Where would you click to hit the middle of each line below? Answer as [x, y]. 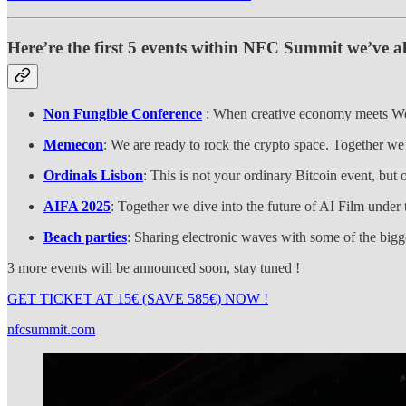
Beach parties [85, 237]
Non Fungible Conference [123, 114]
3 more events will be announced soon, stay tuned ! [154, 268]
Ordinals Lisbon [93, 176]
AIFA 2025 [77, 207]
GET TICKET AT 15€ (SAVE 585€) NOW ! [138, 299]
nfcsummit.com [51, 330]
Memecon [73, 145]
